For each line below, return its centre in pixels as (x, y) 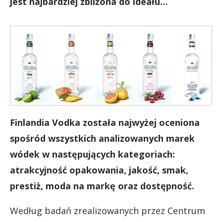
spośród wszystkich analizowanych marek (102, 138)
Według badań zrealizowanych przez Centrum (108, 211)
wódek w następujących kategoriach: (92, 154)
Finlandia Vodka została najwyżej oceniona (105, 122)
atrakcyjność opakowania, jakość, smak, (99, 170)
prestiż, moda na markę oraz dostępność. (102, 186)
